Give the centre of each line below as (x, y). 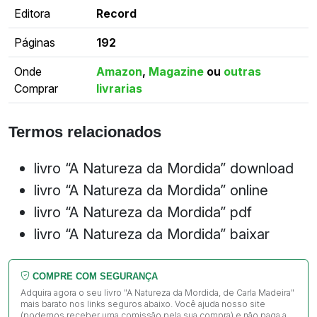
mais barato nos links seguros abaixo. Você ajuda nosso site (143, 304)
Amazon (119, 72)
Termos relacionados (85, 132)
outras (242, 72)
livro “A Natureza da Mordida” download (164, 168)
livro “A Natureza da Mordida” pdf (143, 212)
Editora (32, 14)
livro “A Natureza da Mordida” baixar (152, 234)
